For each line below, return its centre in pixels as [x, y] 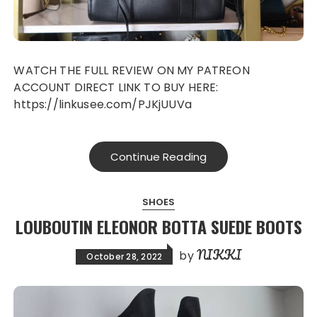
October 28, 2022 [125, 257]
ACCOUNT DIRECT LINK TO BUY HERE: [116, 88]
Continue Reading [158, 157]
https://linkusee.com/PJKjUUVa [103, 105]
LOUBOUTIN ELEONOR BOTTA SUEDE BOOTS [158, 227]
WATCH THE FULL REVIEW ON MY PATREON [19, 71]
